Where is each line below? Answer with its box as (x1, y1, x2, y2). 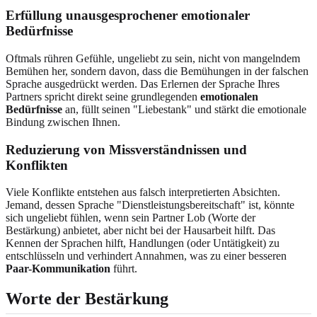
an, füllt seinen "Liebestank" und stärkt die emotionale (62, 103, 306, 115)
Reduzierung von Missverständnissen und (6, 142, 247, 157)
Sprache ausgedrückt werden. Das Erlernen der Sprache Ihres (6, 77, 279, 90)
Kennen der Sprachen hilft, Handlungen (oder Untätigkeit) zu (6, 237, 279, 250)
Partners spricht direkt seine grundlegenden (6, 90, 200, 103)
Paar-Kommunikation (6, 263, 110, 275)
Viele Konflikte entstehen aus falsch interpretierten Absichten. (6, 186, 280, 199)
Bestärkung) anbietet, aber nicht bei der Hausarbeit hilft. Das (6, 224, 275, 237)
